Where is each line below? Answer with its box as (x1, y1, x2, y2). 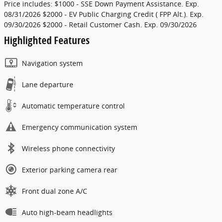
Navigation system (22, 58, 83, 68)
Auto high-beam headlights (22, 208, 112, 218)
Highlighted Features (4, 33, 90, 48)
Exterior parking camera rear (22, 165, 117, 175)
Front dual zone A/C (22, 186, 87, 196)
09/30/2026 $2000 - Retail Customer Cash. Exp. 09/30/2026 (4, 20, 197, 30)
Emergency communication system (22, 122, 137, 132)
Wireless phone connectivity (22, 144, 115, 154)
